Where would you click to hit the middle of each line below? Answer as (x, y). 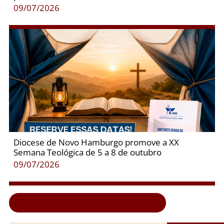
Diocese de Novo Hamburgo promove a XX (96, 142)
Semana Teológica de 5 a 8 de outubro (87, 152)
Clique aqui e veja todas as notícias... (91, 202)
